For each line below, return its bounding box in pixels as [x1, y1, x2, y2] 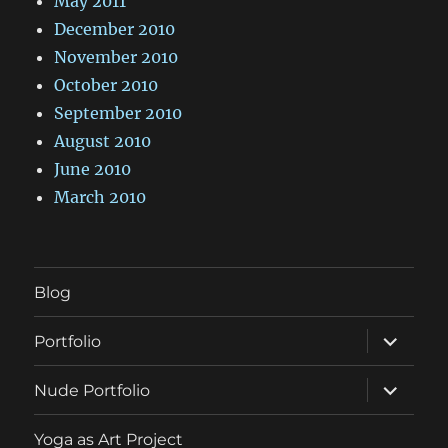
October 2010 [54, 75, 159, 96]
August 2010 [54, 131, 152, 152]
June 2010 [54, 159, 132, 180]
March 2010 [54, 187, 147, 208]
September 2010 [54, 103, 183, 124]
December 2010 [54, 19, 176, 40]
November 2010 [54, 47, 179, 68]
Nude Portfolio [34, 380, 151, 400]
